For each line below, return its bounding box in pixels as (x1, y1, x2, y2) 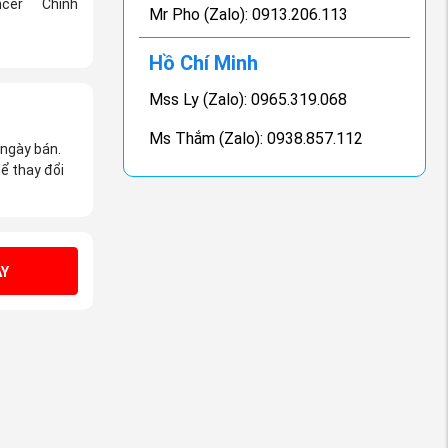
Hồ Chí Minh (149, 51, 259, 75)
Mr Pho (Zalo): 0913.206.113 (149, 5, 349, 24)
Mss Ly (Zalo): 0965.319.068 (149, 90, 348, 109)
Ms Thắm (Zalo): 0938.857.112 (149, 129, 364, 148)
